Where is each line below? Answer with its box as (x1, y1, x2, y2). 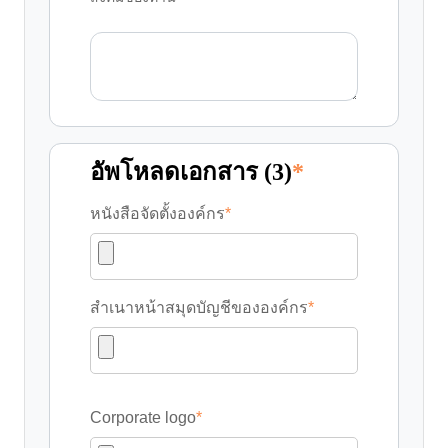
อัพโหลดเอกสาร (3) (90, 158, 292, 185)
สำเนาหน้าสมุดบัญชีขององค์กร (90, 298, 308, 316)
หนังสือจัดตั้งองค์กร (90, 204, 225, 222)
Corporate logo (90, 408, 196, 426)
